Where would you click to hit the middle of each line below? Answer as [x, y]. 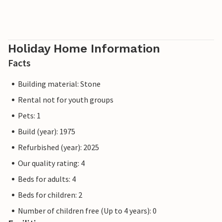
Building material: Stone [59, 84]
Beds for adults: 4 [47, 179]
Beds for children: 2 [50, 195]
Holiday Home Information [84, 49]
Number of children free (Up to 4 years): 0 [87, 211]
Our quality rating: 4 [51, 163]
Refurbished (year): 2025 [58, 147]
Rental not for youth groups [66, 100]
